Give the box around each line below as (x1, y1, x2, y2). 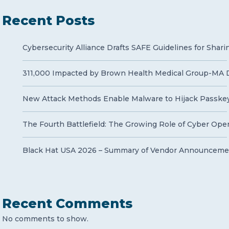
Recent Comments (2, 196, 132, 211)
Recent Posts (2, 13, 95, 28)
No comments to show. (2, 214, 88, 223)
